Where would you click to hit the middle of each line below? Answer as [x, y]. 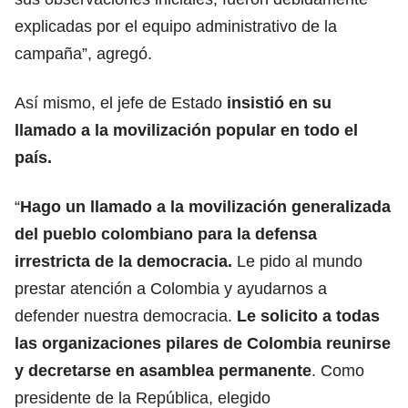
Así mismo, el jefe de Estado [118, 102]
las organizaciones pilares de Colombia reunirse [203, 343]
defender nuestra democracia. [126, 316]
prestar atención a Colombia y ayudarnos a [171, 288]
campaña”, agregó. [83, 53]
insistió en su [277, 102]
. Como [338, 370]
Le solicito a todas [308, 316]
